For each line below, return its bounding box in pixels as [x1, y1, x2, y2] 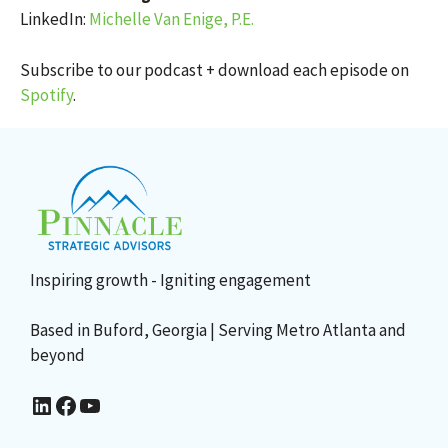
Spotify [20, 83, 73, 106]
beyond [30, 344, 85, 366]
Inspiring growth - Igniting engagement [30, 268, 311, 291]
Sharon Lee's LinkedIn [29, 388, 116, 419]
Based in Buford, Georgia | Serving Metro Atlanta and [30, 319, 406, 341]
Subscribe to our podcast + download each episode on [20, 58, 409, 81]
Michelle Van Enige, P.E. [89, 8, 254, 30]
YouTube [77, 388, 165, 419]
